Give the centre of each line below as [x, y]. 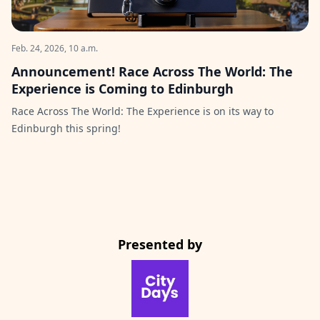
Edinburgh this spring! [66, 128]
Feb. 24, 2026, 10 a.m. [55, 48]
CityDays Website [177, 268]
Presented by [160, 244]
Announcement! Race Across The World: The [152, 71]
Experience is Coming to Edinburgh [122, 89]
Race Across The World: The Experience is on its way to [142, 111]
